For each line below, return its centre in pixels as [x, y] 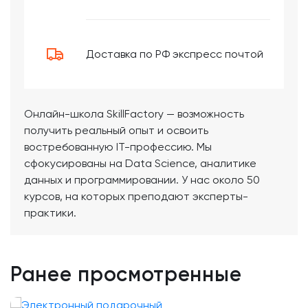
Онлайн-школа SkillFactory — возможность [134, 114]
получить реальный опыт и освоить [116, 130]
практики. [50, 213]
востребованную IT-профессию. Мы [118, 147]
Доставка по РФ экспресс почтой [175, 54]
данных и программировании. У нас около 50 [142, 180]
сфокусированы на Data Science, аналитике [140, 163]
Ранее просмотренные [126, 274]
